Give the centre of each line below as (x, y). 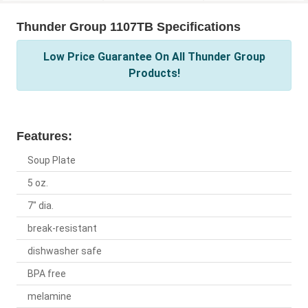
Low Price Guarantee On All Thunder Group (154, 57)
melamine (49, 297)
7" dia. (41, 206)
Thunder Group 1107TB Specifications (129, 27)
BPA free (47, 274)
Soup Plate (52, 161)
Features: (44, 136)
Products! (154, 74)
